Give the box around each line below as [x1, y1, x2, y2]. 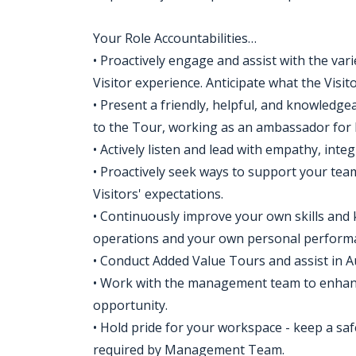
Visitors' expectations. [93, 185, 223, 203]
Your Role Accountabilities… [93, 29, 257, 47]
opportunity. [93, 296, 168, 314]
